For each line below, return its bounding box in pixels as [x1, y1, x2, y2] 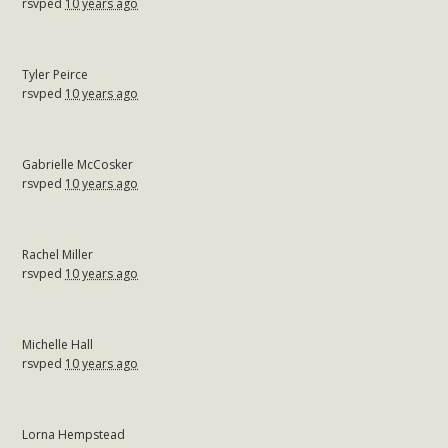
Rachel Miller [22, 245, 94, 263]
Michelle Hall [22, 335, 94, 353]
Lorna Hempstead [22, 425, 126, 443]
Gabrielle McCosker [22, 155, 134, 173]
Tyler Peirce [22, 65, 89, 83]
